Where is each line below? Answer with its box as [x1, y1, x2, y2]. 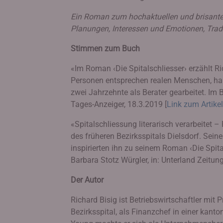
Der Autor [71, 175, 104, 185]
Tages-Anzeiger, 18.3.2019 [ [71, 100, 167, 109]
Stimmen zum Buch [71, 44, 140, 53]
